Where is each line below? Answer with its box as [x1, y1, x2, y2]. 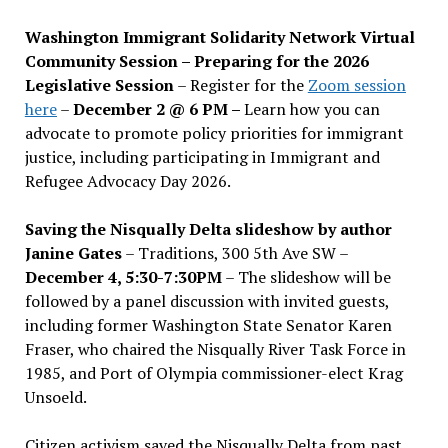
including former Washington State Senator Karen [24, 313, 392, 336]
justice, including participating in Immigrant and [24, 145, 380, 168]
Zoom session [307, 73, 406, 96]
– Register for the [173, 73, 308, 96]
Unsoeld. [24, 385, 87, 408]
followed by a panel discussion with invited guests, [24, 289, 389, 312]
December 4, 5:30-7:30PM [24, 265, 222, 288]
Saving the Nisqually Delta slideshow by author [24, 217, 392, 240]
